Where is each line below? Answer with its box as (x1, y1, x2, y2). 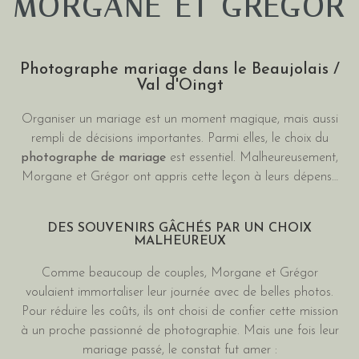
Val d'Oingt (135, 78, 224, 94)
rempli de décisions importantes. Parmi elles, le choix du (30, 132, 329, 145)
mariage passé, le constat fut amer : (82, 344, 277, 357)
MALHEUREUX (133, 235, 226, 248)
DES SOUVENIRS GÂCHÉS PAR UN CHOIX (47, 222, 312, 236)
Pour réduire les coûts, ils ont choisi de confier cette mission (21, 305, 338, 319)
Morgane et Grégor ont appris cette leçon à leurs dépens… (21, 171, 338, 184)
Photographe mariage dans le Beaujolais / (19, 62, 340, 78)
